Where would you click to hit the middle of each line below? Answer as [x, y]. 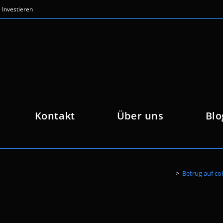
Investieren [17, 9]
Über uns [140, 116]
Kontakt [55, 116]
